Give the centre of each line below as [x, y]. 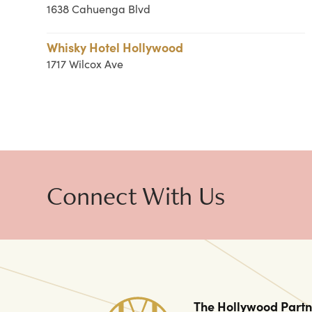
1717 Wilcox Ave [85, 64]
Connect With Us [136, 195]
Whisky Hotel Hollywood [115, 47]
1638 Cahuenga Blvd [99, 9]
